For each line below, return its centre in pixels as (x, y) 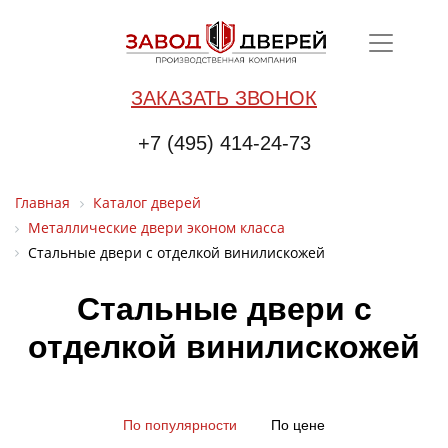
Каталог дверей (147, 202)
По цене (298, 425)
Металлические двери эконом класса (156, 227)
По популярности (180, 425)
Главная (42, 202)
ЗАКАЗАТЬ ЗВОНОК (224, 98)
